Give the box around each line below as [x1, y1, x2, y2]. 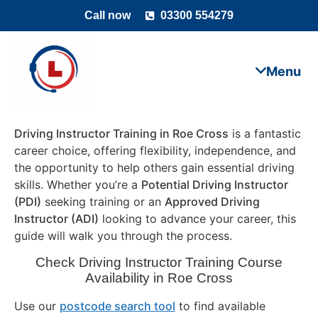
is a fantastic [229, 126, 301, 141]
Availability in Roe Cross [85, 270, 233, 285]
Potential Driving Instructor [141, 177, 288, 192]
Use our [14, 298, 60, 313]
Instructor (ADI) [14, 212, 99, 226]
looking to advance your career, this [99, 212, 296, 226]
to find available [175, 298, 265, 313]
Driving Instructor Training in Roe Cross [14, 126, 229, 141]
